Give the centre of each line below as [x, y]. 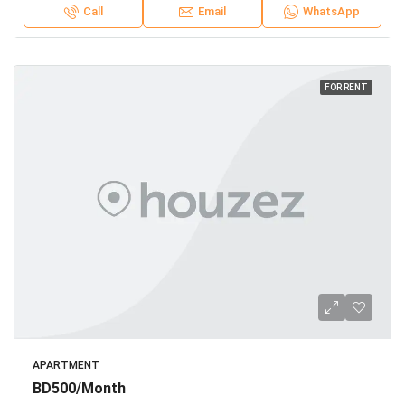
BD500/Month [79, 388]
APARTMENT [66, 365]
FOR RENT [346, 87]
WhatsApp [331, 11]
